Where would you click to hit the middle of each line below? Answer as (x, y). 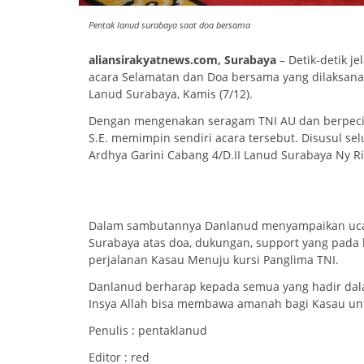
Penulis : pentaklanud (148, 331)
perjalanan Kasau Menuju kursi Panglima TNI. (214, 260)
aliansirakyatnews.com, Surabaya (184, 60)
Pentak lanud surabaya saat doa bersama (169, 24)
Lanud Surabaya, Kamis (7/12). (171, 94)
